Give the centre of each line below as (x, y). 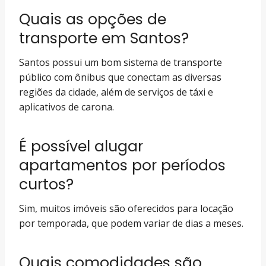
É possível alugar (81, 146)
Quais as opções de (93, 19)
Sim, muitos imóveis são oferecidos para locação (126, 208)
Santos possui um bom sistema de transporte (121, 62)
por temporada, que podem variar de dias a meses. (131, 223)
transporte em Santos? (104, 38)
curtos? (46, 184)
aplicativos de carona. (66, 107)
